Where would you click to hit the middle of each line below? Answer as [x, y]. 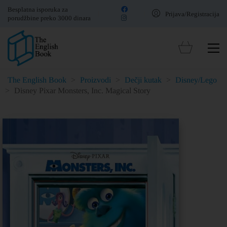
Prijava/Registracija [192, 14]
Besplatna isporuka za [38, 9]
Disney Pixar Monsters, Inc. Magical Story [82, 90]
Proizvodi [96, 80]
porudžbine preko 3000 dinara [49, 18]
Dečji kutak [143, 80]
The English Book [37, 80]
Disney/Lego [196, 80]
